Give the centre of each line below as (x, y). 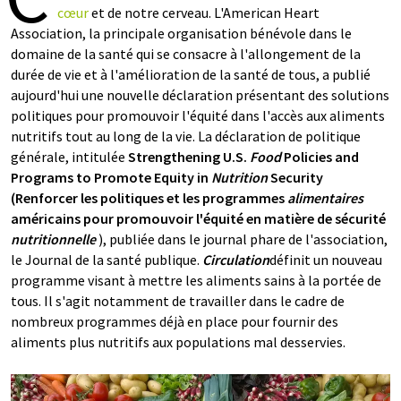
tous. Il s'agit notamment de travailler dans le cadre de (178, 301)
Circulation (236, 260)
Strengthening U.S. (188, 157)
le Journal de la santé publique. (107, 260)
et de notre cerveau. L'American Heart (204, 13)
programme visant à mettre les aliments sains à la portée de (196, 280)
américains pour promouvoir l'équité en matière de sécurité (198, 218)
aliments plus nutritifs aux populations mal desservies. (178, 342)
